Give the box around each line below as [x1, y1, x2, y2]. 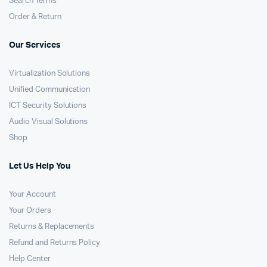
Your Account [9, 191, 56, 198]
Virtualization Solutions [9, 70, 91, 77]
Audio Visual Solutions [9, 118, 88, 126]
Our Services [9, 41, 61, 49]
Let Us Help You [9, 162, 70, 170]
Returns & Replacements [9, 223, 95, 231]
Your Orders [9, 207, 51, 215]
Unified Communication [9, 86, 91, 94]
